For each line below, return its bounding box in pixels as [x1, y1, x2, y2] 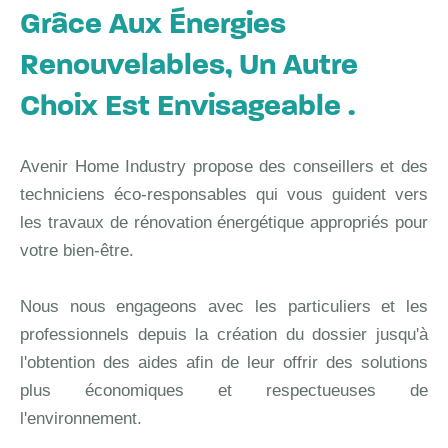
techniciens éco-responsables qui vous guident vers [20, 184, 428, 204]
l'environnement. [20, 408, 142, 428]
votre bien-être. [20, 240, 134, 260]
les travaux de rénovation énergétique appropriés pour [20, 212, 428, 232]
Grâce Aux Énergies [20, 9, 286, 41]
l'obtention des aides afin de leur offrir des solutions [20, 352, 428, 372]
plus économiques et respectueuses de [20, 380, 428, 400]
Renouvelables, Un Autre [20, 50, 358, 82]
